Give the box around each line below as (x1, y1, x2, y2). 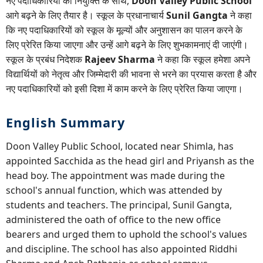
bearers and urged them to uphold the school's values (6, 228, 247, 241)
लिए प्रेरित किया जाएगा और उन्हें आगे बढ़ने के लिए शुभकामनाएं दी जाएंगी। (6, 38, 248, 52)
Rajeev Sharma (85, 53, 155, 66)
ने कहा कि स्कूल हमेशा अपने (155, 53, 250, 66)
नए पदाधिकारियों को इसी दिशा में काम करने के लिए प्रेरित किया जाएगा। (6, 82, 243, 96)
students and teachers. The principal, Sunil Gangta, (6, 198, 232, 212)
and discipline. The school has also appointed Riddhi (6, 242, 237, 256)
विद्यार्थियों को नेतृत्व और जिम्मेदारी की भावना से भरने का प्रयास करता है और (6, 68, 257, 81)
